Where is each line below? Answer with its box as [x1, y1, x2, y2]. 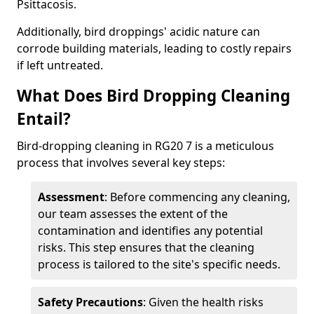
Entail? [17, 108, 71, 130]
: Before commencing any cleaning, [104, 189, 290, 205]
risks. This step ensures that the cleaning [38, 240, 254, 255]
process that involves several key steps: [17, 155, 225, 170]
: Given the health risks [143, 294, 264, 310]
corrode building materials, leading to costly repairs [17, 41, 292, 56]
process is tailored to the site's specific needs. [38, 257, 280, 272]
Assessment [38, 189, 104, 205]
